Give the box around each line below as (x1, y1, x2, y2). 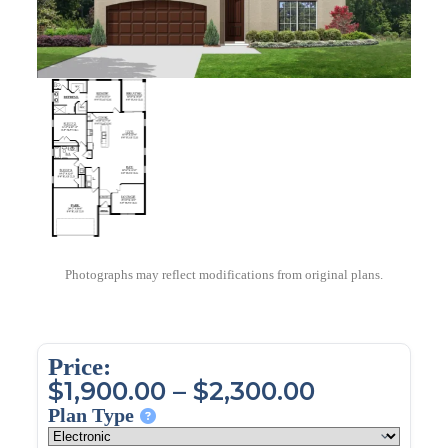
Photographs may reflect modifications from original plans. (64, 268, 383, 283)
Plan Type (47, 404, 134, 427)
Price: (47, 353, 111, 381)
